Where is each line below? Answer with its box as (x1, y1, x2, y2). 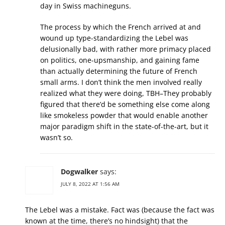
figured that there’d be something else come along (40, 99, 210, 109)
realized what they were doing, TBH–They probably (40, 88, 211, 98)
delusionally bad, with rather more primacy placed (40, 44, 211, 54)
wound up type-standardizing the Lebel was (40, 33, 188, 43)
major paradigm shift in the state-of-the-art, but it (40, 122, 208, 131)
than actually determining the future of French (40, 66, 197, 76)
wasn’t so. (40, 133, 73, 142)
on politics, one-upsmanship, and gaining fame (40, 55, 199, 65)
